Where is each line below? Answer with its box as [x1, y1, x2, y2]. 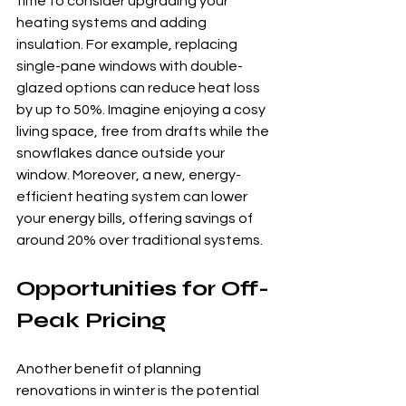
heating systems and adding [16, 15, 209, 30]
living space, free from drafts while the [16, 124, 272, 139]
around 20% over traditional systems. [16, 233, 263, 247]
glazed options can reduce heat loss [16, 81, 263, 95]
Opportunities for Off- [16, 275, 269, 302]
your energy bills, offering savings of [16, 211, 256, 226]
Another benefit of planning [16, 362, 204, 376]
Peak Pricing [16, 307, 166, 333]
